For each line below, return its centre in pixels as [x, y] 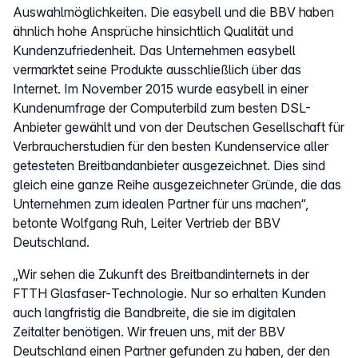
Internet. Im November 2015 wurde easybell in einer [161, 88]
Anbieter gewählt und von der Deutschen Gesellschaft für [179, 127]
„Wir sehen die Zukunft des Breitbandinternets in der [161, 274]
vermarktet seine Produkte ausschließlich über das [157, 69]
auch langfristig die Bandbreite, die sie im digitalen [154, 312]
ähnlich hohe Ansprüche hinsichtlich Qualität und [153, 31]
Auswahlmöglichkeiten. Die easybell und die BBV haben [173, 12]
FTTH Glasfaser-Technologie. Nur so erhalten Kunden [169, 293]
